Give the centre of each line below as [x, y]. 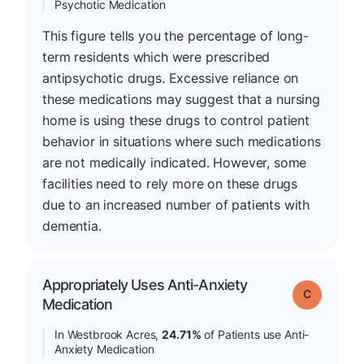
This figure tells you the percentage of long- [175, 36]
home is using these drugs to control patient [176, 120]
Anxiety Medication [104, 349]
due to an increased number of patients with [176, 205]
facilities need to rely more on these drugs [170, 184]
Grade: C [331, 293]
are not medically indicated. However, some [175, 162]
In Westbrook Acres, [108, 334]
